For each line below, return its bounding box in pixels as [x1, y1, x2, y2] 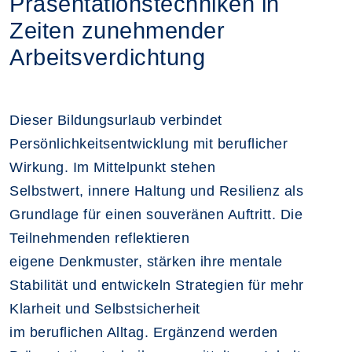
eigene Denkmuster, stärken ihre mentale [9, 253, 283, 269]
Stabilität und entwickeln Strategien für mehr [9, 277, 304, 293]
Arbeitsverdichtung [9, 44, 205, 70]
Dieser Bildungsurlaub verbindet [9, 112, 222, 128]
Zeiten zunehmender [9, 17, 225, 43]
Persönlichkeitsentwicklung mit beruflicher [9, 135, 288, 152]
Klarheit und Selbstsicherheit [9, 300, 200, 317]
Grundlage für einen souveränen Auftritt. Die [9, 206, 302, 222]
